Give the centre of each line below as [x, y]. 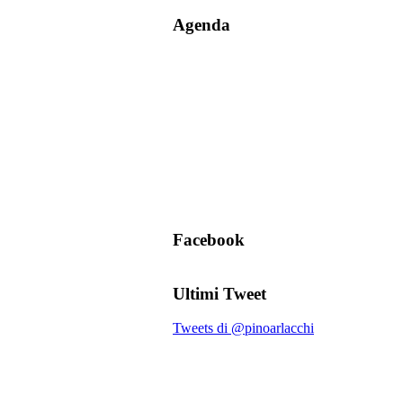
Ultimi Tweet [219, 293]
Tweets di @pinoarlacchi [243, 328]
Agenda [201, 24]
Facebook [209, 240]
